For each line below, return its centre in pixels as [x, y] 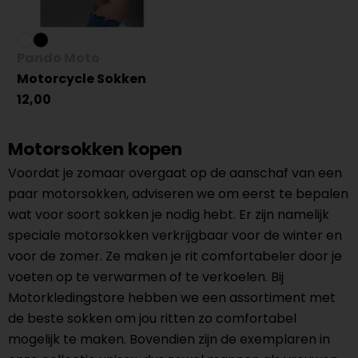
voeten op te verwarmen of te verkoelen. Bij [146, 277]
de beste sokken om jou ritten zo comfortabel [152, 318]
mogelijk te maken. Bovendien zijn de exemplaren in [169, 339]
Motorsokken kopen [95, 149]
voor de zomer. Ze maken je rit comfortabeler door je [175, 256]
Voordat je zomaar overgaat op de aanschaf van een [175, 173]
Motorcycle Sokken [82, 79]
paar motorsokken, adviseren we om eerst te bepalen [178, 194]
